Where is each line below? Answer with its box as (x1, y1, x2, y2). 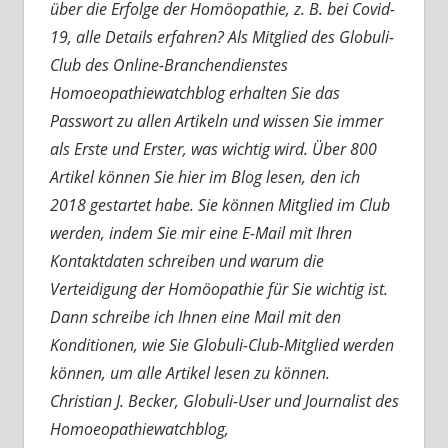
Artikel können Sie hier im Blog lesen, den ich (49, 165, 360, 188)
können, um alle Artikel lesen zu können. (49, 361, 330, 384)
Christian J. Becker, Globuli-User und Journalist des (49, 389, 399, 412)
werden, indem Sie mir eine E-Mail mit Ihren (49, 221, 352, 244)
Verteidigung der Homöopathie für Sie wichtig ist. (49, 277, 388, 300)
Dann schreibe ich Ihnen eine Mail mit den (49, 305, 341, 328)
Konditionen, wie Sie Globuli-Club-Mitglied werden (49, 333, 394, 356)
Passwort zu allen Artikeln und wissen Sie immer (49, 109, 383, 132)
